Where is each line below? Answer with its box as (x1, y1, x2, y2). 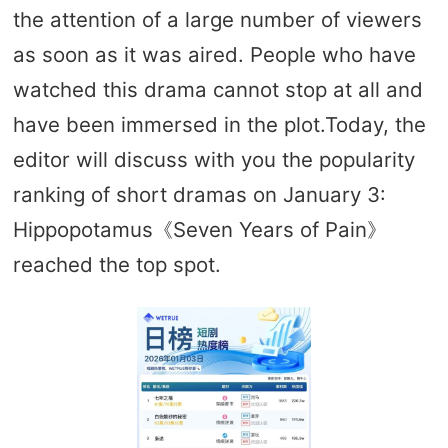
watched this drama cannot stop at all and (12, 76, 423, 102)
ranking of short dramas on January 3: (12, 181, 386, 207)
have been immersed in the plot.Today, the (12, 111, 426, 137)
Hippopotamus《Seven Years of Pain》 (12, 216, 387, 242)
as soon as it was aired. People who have (12, 41, 416, 67)
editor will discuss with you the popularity (12, 146, 415, 172)
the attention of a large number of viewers (12, 6, 422, 32)
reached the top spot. (12, 251, 221, 277)
